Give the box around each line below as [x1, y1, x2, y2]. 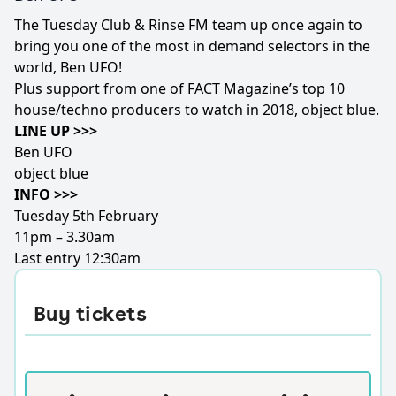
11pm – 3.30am [14, 227, 115, 247]
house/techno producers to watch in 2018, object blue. [14, 100, 379, 119]
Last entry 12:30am [14, 248, 141, 268]
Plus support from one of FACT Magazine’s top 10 [14, 79, 345, 98]
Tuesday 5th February [14, 206, 158, 225]
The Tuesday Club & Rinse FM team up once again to [14, 15, 362, 34]
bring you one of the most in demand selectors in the [14, 36, 370, 56]
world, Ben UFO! [14, 57, 122, 77]
